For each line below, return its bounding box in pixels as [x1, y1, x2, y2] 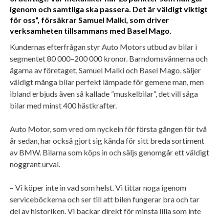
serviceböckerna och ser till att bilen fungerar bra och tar [10, 194, 199, 204]
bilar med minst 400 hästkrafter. [10, 100, 117, 110]
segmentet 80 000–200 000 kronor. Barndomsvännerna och [10, 53, 208, 63]
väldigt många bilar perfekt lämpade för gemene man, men [10, 77, 204, 87]
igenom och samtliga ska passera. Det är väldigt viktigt [10, 4, 208, 14]
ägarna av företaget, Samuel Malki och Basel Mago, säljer [10, 65, 201, 75]
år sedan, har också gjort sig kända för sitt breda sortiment [10, 135, 204, 145]
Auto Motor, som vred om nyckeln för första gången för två [10, 124, 207, 133]
